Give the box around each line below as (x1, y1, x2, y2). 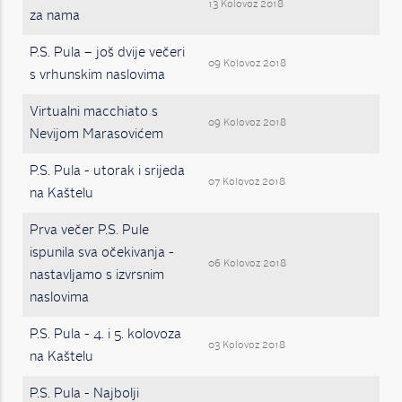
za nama (30, 10, 80, 23)
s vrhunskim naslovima (30, 69, 165, 83)
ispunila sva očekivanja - (30, 247, 174, 260)
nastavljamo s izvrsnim (30, 269, 164, 283)
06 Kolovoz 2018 (208, 259, 286, 269)
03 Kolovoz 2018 (208, 341, 285, 351)
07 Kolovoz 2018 (208, 178, 285, 188)
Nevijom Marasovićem (30, 128, 163, 142)
